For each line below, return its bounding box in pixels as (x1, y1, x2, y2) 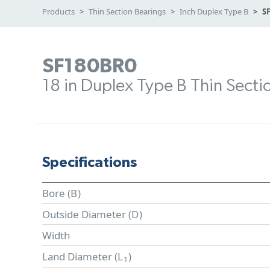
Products (42, 6, 75, 17)
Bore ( (42, 186, 71, 200)
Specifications (42, 155, 137, 170)
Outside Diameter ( (42, 207, 131, 221)
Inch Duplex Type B (180, 6, 248, 17)
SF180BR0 (42, 56, 137, 77)
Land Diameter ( (42, 249, 118, 263)
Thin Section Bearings (89, 6, 166, 17)
